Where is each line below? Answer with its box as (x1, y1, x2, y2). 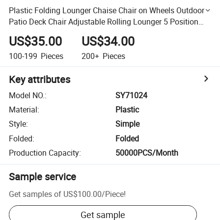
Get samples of (9, 188, 62, 199)
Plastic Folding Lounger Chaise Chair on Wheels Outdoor (9, 4, 205, 16)
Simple (115, 118, 140, 130)
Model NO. (9, 89, 45, 101)
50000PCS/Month (115, 147, 179, 159)
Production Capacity (9, 147, 80, 159)
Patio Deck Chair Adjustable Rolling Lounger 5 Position (9, 16, 199, 27)
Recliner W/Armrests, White (9, 27, 103, 38)
